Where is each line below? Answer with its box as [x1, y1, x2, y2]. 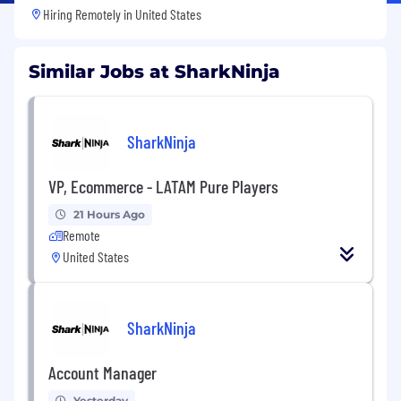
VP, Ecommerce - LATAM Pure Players [48, 175, 278, 197]
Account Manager [48, 361, 157, 383]
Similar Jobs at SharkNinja [29, 60, 280, 82]
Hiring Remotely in [43, 4, 135, 22]
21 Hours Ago [73, 207, 145, 221]
